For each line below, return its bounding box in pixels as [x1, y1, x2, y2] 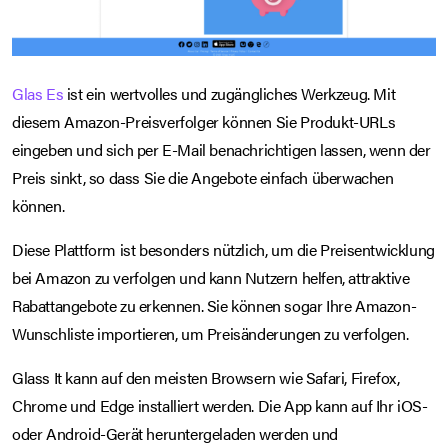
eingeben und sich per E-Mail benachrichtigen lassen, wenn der [12, 138, 431, 162]
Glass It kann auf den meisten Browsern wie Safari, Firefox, [12, 366, 400, 390]
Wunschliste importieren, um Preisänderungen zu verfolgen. [12, 322, 409, 346]
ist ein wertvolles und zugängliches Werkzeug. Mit [63, 82, 396, 106]
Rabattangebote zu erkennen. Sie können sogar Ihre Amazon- [12, 294, 417, 318]
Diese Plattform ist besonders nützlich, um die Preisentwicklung [12, 238, 435, 262]
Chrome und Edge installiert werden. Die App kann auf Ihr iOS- [12, 394, 428, 418]
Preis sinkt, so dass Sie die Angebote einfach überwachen [12, 166, 394, 190]
